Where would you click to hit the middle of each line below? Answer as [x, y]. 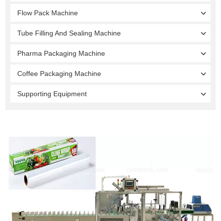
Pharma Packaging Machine [61, 53]
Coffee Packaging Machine [59, 73]
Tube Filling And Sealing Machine [69, 33]
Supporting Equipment [52, 93]
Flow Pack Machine [48, 13]
